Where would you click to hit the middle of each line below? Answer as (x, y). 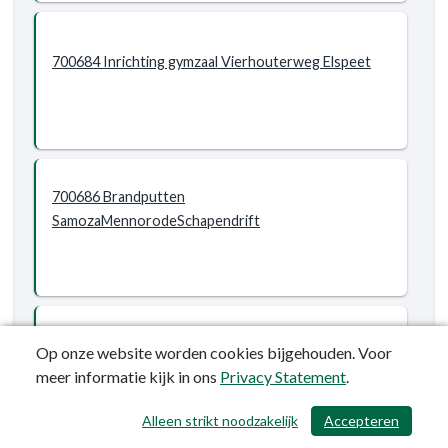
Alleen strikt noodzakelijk (220, 420)
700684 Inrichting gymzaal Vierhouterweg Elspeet (211, 61)
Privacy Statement (283, 376)
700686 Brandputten (118, 196)
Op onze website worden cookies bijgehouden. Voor (214, 352)
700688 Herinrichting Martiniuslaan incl (175, 343)
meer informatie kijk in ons (128, 376)
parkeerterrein (99, 367)
